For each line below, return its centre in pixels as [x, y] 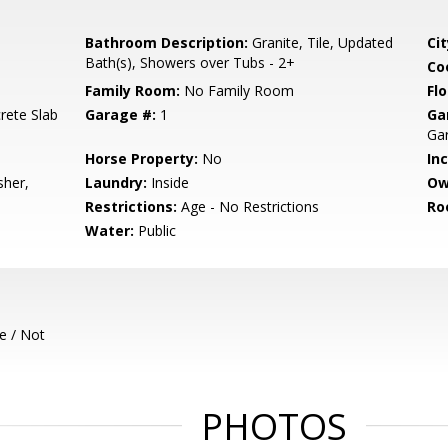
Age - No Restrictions [248, 206]
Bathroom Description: [167, 42]
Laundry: [116, 182]
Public [155, 230]
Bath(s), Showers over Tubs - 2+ [190, 62]
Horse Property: [142, 158]
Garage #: [121, 114]
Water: [110, 230]
